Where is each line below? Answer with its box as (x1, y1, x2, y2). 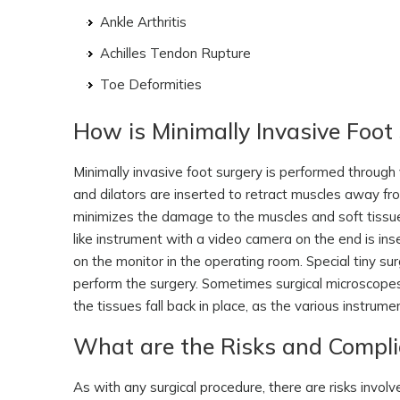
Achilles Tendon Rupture (100, 45, 251, 62)
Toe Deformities (100, 76, 202, 93)
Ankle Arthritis (100, 13, 187, 30)
